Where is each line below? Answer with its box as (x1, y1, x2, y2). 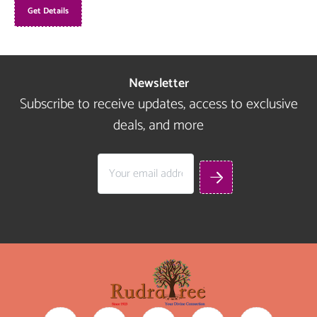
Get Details (28, 4, 69, 18)
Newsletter (128, 73, 189, 95)
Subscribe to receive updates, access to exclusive (19, 93, 298, 117)
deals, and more (113, 114, 204, 138)
